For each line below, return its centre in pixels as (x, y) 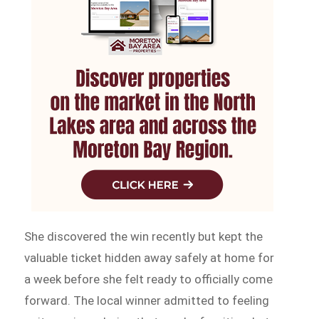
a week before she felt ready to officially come (149, 279)
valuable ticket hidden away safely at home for (150, 258)
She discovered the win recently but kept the (144, 237)
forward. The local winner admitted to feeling (147, 301)
